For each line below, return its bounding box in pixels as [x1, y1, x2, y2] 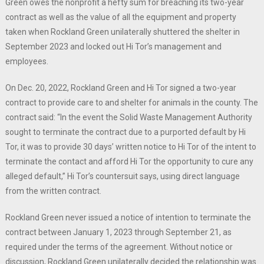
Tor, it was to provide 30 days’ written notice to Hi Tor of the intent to [5, 142, 256, 152]
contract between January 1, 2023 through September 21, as [5, 227, 232, 237]
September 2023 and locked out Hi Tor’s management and [5, 42, 222, 52]
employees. [5, 57, 48, 67]
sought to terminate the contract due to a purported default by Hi [5, 127, 246, 137]
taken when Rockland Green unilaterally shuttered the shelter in [5, 27, 240, 37]
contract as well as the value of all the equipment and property [5, 12, 236, 22]
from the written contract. [5, 186, 101, 196]
